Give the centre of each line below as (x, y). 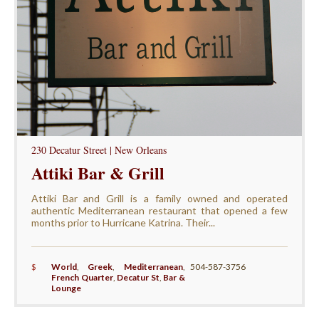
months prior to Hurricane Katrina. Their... (123, 223)
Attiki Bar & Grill (98, 173)
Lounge (66, 288)
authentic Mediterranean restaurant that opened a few (159, 211)
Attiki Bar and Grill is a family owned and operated (159, 199)
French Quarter (82, 278)
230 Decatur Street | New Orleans (99, 150)
